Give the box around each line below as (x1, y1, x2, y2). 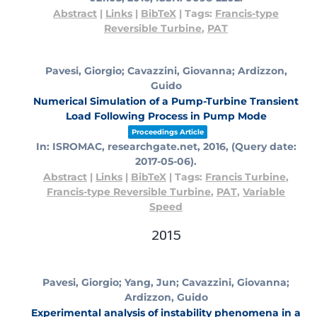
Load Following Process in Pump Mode (65, 110, 267, 123)
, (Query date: (225, 140, 296, 154)
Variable (243, 185, 285, 199)
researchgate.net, (107, 140, 203, 154)
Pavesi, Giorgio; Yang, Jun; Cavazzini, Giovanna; (42, 276, 289, 289)
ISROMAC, (52, 140, 108, 154)
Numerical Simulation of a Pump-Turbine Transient (33, 95, 299, 108)
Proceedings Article (132, 128, 204, 137)
